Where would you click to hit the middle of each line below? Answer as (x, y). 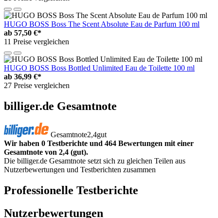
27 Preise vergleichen (37, 86)
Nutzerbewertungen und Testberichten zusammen (80, 169)
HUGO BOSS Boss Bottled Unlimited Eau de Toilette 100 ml (99, 68)
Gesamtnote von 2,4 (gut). (46, 152)
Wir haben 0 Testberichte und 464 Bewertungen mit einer (99, 143)
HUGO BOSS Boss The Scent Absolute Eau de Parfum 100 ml (102, 24)
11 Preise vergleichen (36, 42)
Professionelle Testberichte (71, 190)
